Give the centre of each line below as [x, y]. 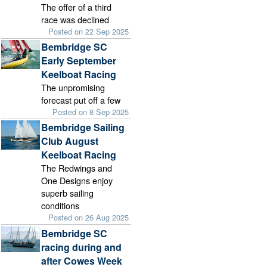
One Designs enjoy [77, 181]
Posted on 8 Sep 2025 [91, 112]
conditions [60, 206]
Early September [79, 61]
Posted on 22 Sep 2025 [89, 32]
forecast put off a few [81, 100]
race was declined [75, 20]
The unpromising [73, 88]
